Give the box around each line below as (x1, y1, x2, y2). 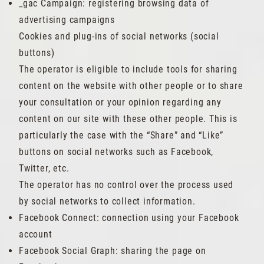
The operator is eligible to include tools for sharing (19, 64, 237, 75)
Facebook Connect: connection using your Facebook (19, 212, 239, 223)
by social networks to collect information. (19, 196, 196, 207)
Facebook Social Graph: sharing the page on (19, 245, 206, 256)
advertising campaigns (19, 14, 115, 25)
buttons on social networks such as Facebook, (19, 146, 214, 157)
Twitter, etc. (19, 163, 70, 174)
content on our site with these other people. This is (19, 113, 237, 124)
